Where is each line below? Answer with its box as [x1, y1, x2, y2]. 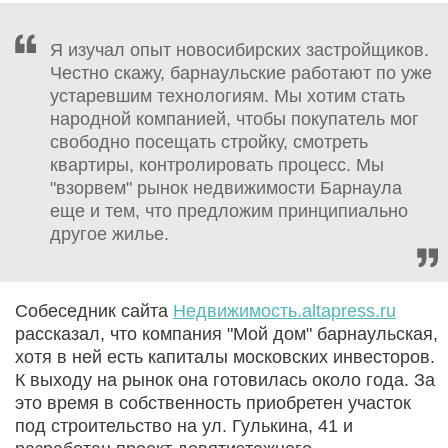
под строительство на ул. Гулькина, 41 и [15, 416, 353, 437]
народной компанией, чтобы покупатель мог [50, 109, 419, 130]
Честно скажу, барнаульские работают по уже [50, 63, 432, 84]
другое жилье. [50, 224, 169, 245]
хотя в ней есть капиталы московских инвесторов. [15, 347, 435, 368]
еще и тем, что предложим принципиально [50, 201, 408, 222]
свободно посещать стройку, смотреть [50, 132, 368, 153]
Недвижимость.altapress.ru [173, 301, 396, 322]
